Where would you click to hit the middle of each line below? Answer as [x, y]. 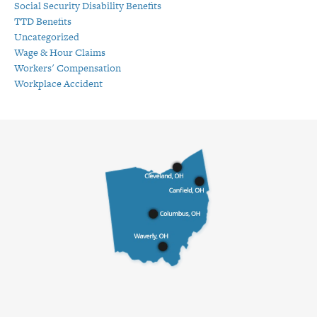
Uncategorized [47, 37]
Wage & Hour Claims [60, 53]
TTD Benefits [43, 22]
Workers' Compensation [68, 68]
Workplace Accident [58, 84]
